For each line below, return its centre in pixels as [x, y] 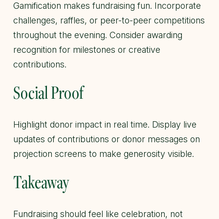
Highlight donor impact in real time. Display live [105, 125]
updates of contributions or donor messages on [107, 139]
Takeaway [41, 182]
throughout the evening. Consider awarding [98, 35]
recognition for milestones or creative [87, 50]
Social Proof [48, 92]
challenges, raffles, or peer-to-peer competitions [109, 21]
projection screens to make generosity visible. [104, 154]
